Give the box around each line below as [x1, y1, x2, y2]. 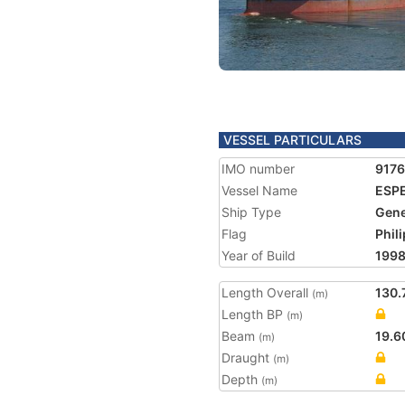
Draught [221, 350, 273, 365]
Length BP [221, 306, 287, 322]
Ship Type [221, 204, 281, 220]
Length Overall [221, 285, 312, 300]
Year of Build [221, 248, 296, 263]
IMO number [221, 161, 295, 176]
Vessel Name [221, 183, 297, 198]
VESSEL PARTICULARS [223, 132, 362, 147]
